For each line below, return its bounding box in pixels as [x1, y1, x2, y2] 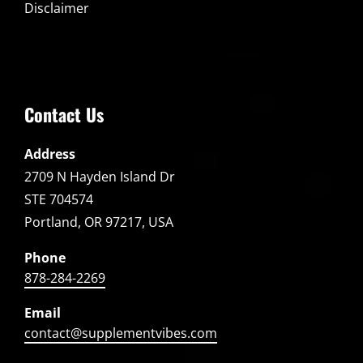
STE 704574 [24, 190, 93, 208]
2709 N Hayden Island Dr [24, 167, 175, 186]
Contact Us [24, 100, 104, 127]
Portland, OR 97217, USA [24, 212, 173, 231]
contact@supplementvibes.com [24, 323, 217, 342]
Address [24, 144, 75, 163]
